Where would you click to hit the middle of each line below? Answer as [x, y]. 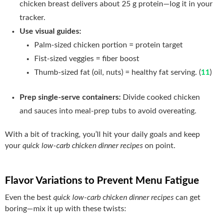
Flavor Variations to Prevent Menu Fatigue [102, 180]
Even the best [29, 197]
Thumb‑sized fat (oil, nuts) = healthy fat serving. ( [118, 72]
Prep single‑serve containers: [71, 97]
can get [187, 197]
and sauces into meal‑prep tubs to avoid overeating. [108, 111]
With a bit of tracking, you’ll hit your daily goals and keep [102, 134]
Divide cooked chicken [161, 97]
